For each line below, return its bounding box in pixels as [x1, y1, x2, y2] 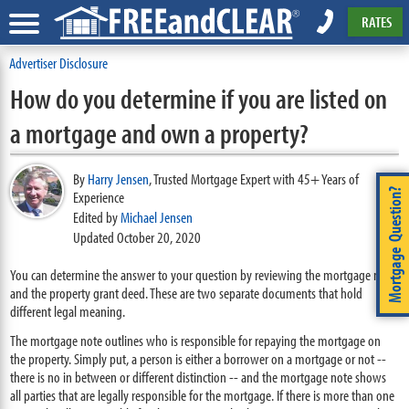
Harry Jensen [88, 169, 150, 188]
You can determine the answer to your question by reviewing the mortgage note [10, 265, 396, 284]
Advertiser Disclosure [9, 53, 108, 72]
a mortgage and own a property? [10, 116, 309, 151]
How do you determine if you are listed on [10, 81, 388, 116]
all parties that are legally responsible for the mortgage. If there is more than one [10, 385, 395, 404]
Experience [73, 187, 125, 206]
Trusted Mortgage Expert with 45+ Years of [153, 169, 360, 188]
